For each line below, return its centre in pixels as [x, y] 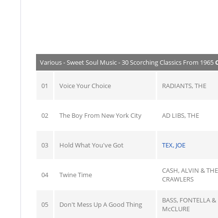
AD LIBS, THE [181, 115]
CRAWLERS [178, 179]
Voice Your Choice [85, 86]
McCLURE [176, 209]
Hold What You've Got [91, 145]
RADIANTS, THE [184, 86]
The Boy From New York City [100, 115]
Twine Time [76, 175]
